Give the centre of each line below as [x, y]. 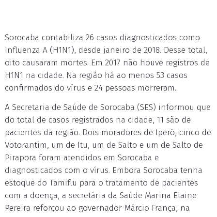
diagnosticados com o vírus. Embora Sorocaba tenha [104, 170]
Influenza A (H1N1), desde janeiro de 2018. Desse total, [106, 50]
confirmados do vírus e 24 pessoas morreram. [91, 88]
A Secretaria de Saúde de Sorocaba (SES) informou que [108, 107]
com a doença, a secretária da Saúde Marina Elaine [101, 195]
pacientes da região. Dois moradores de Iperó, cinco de [108, 132]
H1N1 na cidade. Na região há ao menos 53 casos [96, 75]
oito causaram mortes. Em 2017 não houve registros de [107, 63]
